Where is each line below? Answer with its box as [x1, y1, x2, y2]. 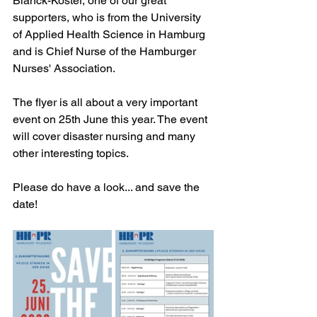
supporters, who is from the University [13, 11, 204, 25]
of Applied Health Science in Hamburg [13, 28, 208, 42]
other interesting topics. [13, 146, 129, 161]
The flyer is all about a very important [13, 96, 200, 110]
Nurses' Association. [13, 62, 118, 76]
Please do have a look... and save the [13, 180, 202, 195]
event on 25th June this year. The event [13, 113, 210, 127]
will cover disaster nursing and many [13, 129, 198, 144]
